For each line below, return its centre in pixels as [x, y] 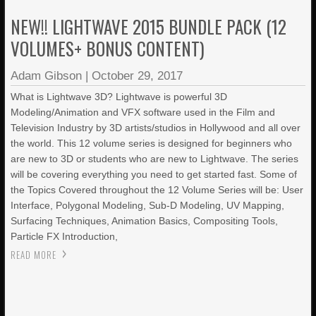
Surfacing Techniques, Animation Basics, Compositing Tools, [145, 221]
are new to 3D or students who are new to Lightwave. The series [155, 159]
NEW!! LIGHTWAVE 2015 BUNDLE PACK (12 [149, 26]
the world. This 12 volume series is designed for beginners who [152, 143]
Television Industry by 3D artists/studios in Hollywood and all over [156, 128]
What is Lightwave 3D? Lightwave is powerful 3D [119, 97]
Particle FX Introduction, [65, 236]
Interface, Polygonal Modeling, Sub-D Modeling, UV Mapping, [148, 205]
